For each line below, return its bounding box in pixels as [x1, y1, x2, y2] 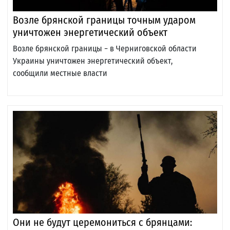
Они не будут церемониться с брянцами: [13, 216, 192, 229]
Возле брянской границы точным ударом [13, 14, 196, 27]
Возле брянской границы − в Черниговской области [13, 44, 197, 54]
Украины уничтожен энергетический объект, [13, 56, 172, 66]
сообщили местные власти [13, 68, 107, 79]
